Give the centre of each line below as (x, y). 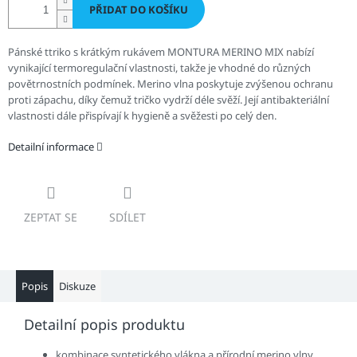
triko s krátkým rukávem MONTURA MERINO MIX (167, 52)
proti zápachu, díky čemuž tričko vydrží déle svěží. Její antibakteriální (169, 100)
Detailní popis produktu (104, 325)
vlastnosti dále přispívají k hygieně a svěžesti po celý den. (142, 116)
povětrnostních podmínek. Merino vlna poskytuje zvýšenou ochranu (171, 84)
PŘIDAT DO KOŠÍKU (139, 10)
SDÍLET (127, 218)
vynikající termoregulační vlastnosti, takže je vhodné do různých (159, 68)
